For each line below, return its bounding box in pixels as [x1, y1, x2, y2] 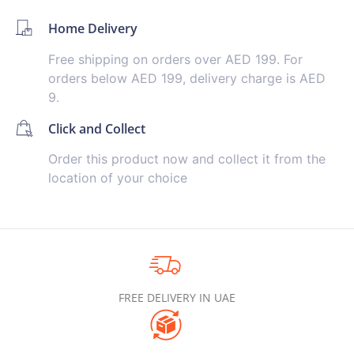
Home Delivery [47, 20, 137, 38]
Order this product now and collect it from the [47, 151, 326, 168]
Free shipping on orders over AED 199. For [47, 51, 303, 67]
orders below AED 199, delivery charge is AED [47, 70, 326, 86]
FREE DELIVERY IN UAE [119, 290, 235, 306]
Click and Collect [47, 119, 145, 137]
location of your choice [47, 170, 187, 186]
